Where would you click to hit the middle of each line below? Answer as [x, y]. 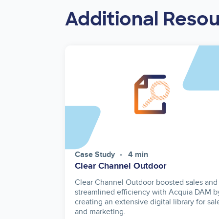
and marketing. [100, 212]
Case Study [95, 155]
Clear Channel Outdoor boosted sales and [146, 183]
